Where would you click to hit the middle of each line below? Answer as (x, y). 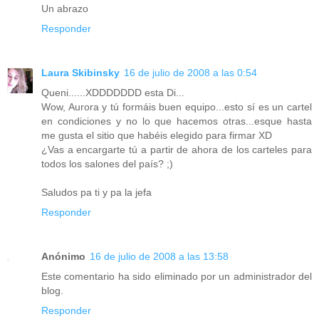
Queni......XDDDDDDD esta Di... (113, 92)
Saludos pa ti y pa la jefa (96, 192)
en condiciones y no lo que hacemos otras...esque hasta (177, 121)
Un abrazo (65, 8)
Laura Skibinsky (80, 72)
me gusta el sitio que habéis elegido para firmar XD (157, 135)
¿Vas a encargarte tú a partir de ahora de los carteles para (177, 149)
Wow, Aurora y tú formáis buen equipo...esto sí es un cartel (177, 106)
